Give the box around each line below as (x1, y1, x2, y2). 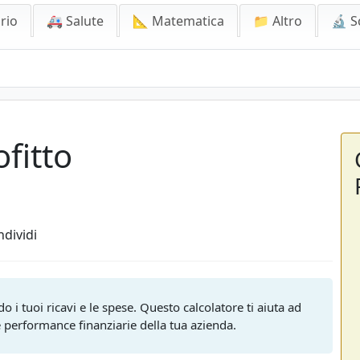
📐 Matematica (133, 12, 224, 30)
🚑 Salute (47, 12, 104, 30)
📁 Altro (253, 12, 302, 30)
